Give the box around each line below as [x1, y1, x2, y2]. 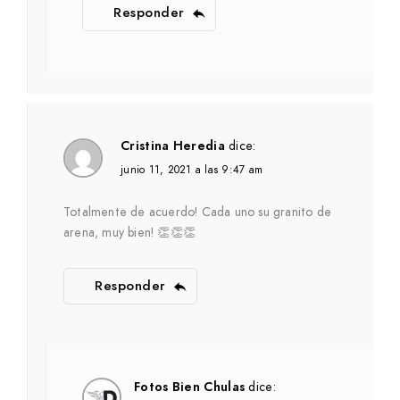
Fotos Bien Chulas [134, 379, 246, 396]
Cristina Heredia [121, 137, 225, 154]
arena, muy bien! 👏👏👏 [63, 224, 196, 241]
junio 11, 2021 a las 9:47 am [121, 162, 262, 177]
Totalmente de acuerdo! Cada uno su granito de [63, 204, 331, 221]
